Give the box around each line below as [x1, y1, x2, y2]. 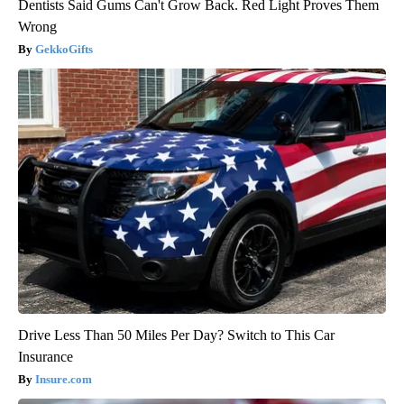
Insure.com [35, 372, 92, 386]
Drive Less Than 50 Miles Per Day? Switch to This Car [18, 326, 335, 343]
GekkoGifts [35, 41, 93, 56]
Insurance [18, 348, 73, 364]
